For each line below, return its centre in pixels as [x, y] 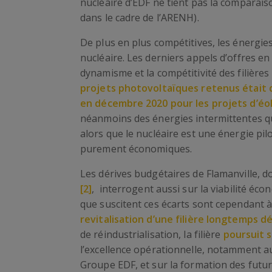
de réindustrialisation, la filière [152, 234]
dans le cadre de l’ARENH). [140, 18]
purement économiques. [136, 149]
